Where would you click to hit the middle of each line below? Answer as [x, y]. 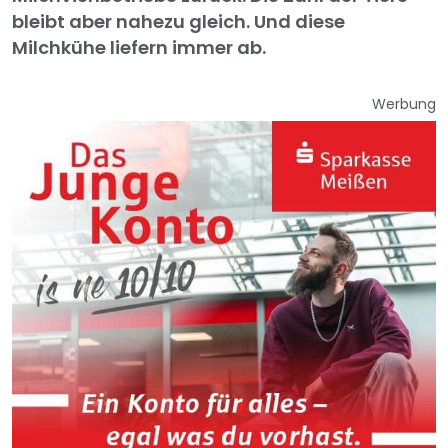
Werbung [404, 104]
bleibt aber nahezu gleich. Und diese [178, 22]
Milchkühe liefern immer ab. [139, 48]
